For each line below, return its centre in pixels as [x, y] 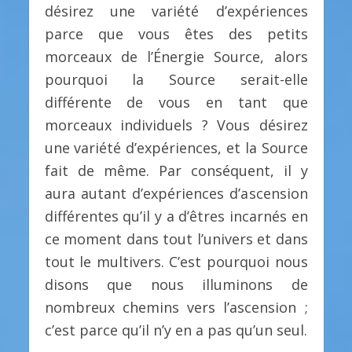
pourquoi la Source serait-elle [176, 79]
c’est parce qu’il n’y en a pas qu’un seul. [176, 330]
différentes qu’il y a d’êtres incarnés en [176, 216]
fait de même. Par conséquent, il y [176, 170]
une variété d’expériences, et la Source [176, 147]
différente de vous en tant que [176, 102]
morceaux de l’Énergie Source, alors [176, 56]
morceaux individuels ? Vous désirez [176, 125]
